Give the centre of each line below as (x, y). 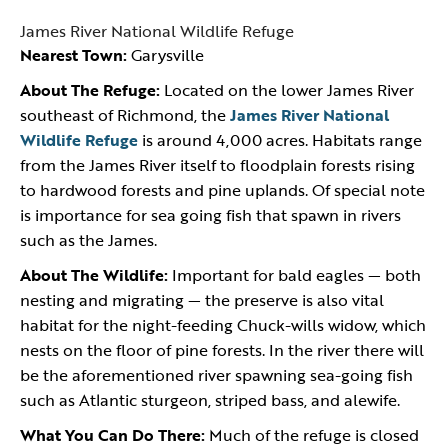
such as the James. (88, 240)
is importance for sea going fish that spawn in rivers (210, 215)
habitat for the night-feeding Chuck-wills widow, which (223, 325)
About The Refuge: (90, 90)
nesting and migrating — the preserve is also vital (202, 300)
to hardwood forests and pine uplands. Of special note (222, 190)
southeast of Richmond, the (125, 115)
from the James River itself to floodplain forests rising (217, 165)
